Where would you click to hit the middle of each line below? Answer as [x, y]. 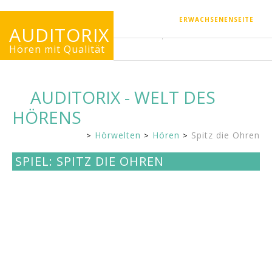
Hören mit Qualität [57, 49]
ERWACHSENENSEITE [216, 19]
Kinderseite [96, 136]
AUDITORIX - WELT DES [123, 97]
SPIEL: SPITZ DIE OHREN [90, 161]
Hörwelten [118, 135]
